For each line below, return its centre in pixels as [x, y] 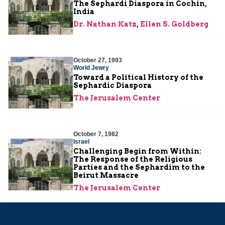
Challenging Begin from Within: [137, 151]
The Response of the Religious [133, 159]
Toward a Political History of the [138, 77]
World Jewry [91, 68]
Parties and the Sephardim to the [139, 167]
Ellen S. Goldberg [174, 24]
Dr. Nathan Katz [105, 24]
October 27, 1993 [98, 60]
